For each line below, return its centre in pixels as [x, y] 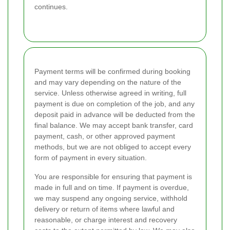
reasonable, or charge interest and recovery [106, 219]
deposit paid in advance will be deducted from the [115, 114]
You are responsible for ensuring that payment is [113, 176]
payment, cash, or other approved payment [105, 136]
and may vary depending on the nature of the [108, 82]
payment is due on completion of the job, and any [114, 103]
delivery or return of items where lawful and [104, 209]
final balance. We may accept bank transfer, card [114, 125]
